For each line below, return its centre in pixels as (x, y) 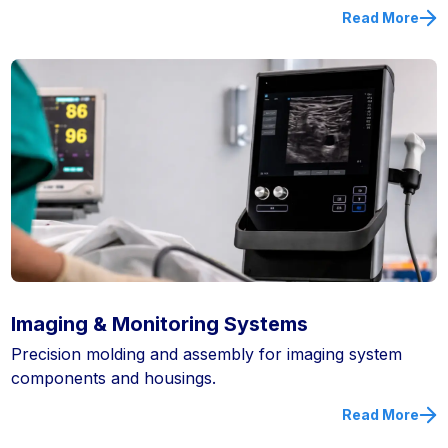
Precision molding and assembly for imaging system (207, 354)
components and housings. (114, 378)
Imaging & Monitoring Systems (160, 324)
